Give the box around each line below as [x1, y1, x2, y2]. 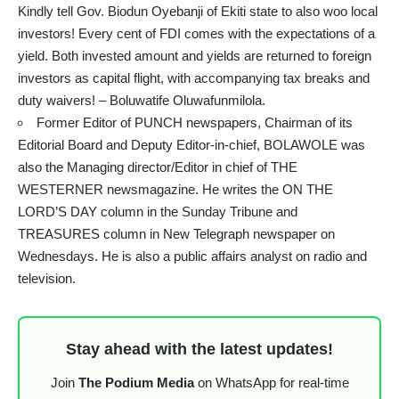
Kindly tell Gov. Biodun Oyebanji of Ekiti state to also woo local [18, 4, 378, 20]
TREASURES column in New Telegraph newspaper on [18, 226, 335, 242]
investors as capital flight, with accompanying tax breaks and [18, 70, 370, 86]
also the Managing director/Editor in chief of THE [18, 159, 297, 175]
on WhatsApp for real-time [193, 375, 349, 391]
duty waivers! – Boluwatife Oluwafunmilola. [18, 93, 265, 109]
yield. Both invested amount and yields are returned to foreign [18, 48, 371, 64]
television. [18, 271, 76, 287]
